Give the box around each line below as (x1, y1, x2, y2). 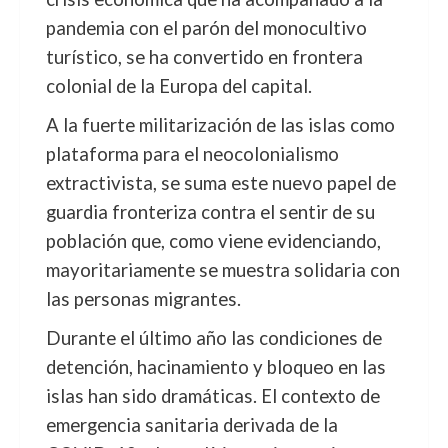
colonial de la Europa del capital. (45, 75, 312, 97)
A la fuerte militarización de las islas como (45, 114, 395, 136)
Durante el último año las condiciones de (45, 327, 382, 349)
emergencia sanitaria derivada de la (45, 414, 338, 436)
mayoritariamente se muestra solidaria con (45, 259, 400, 281)
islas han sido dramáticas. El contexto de (45, 385, 380, 407)
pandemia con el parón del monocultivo (45, 17, 367, 39)
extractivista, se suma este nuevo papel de (45, 172, 396, 194)
